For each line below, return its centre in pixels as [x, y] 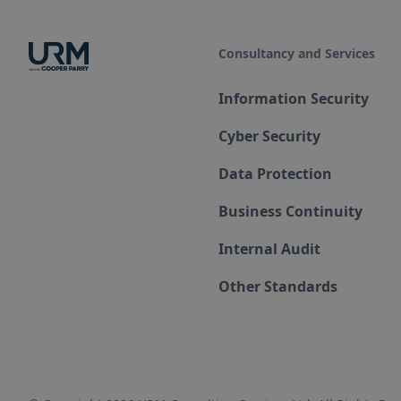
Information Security [294, 98]
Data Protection [276, 174]
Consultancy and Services [297, 53]
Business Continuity [291, 211]
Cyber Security [270, 136]
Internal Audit [270, 249]
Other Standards [278, 286]
